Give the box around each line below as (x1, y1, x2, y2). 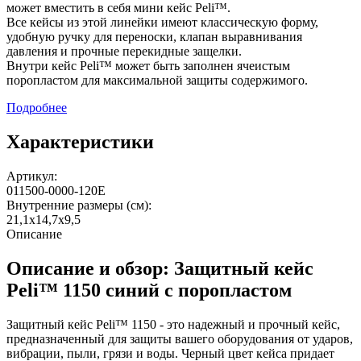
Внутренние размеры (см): (6, 198, 151, 213)
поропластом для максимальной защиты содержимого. (6, 73, 308, 88)
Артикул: (6, 169, 57, 184)
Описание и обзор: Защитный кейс (6, 258, 313, 280)
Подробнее (6, 101, 67, 115)
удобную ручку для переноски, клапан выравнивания (6, 30, 302, 44)
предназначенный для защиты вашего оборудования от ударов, (6, 332, 353, 346)
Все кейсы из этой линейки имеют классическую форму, (6, 15, 318, 30)
